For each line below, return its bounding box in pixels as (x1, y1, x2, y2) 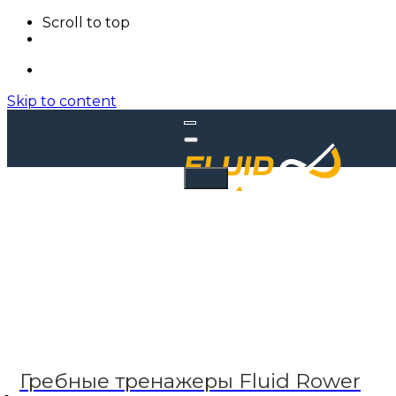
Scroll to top (42, 14, 130, 31)
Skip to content (7, 93, 117, 110)
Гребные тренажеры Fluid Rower (19, 369, 361, 393)
